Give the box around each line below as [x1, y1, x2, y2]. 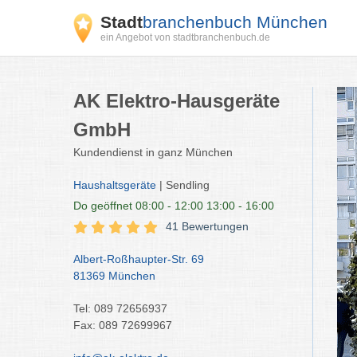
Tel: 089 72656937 [73, 302, 167, 315]
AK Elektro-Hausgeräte [73, 90, 280, 112]
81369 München [73, 269, 155, 282]
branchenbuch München [143, 13, 328, 31]
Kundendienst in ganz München [73, 146, 233, 159]
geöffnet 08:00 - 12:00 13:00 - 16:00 [88, 199, 274, 212]
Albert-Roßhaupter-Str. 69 [73, 253, 204, 265]
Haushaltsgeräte [73, 178, 156, 191]
